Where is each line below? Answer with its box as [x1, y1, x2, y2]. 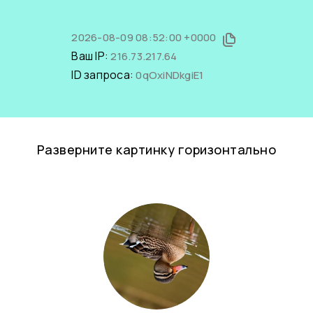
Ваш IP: [71, 48, 111, 64]
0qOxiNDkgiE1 [136, 68, 204, 82]
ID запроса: [71, 67, 136, 82]
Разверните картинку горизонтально [36, 141, 277, 158]
